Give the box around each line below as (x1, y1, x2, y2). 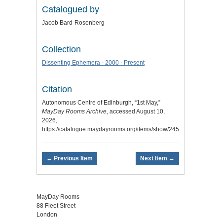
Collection (42, 44, 81, 54)
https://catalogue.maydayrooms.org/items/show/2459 (42, 125, 183, 133)
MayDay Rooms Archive (42, 108, 107, 115)
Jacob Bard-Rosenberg (42, 19, 105, 26)
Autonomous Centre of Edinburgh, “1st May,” (42, 99, 160, 106)
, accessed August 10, (107, 108, 165, 115)
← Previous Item (46, 155, 93, 162)
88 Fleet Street (37, 202, 75, 209)
